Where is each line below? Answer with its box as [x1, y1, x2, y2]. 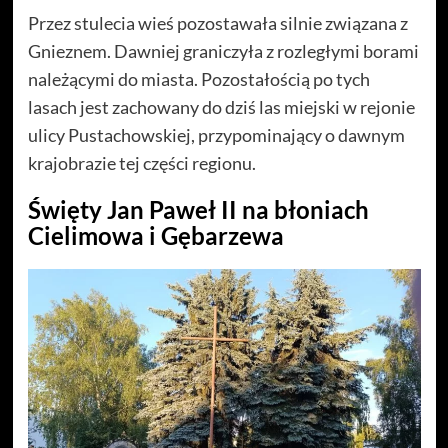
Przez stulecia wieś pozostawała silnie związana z [27, 11, 408, 34]
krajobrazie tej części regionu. [27, 151, 256, 174]
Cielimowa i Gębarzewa [27, 220, 284, 250]
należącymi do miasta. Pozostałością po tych [27, 67, 370, 90]
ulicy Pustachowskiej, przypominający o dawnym [27, 123, 405, 146]
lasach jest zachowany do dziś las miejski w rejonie [27, 95, 415, 118]
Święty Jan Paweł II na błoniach [27, 194, 369, 224]
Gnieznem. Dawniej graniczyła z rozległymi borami [27, 39, 419, 62]
